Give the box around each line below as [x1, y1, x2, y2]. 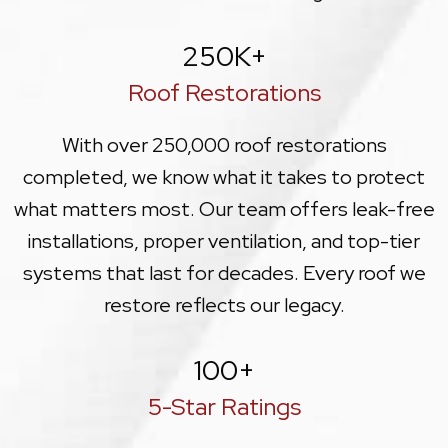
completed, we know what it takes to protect [23, 163, 425, 190]
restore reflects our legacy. [103, 291, 345, 318]
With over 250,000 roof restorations [61, 131, 387, 158]
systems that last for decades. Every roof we [22, 259, 426, 286]
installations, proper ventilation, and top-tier [28, 227, 420, 254]
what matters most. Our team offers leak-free [13, 195, 435, 222]
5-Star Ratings [147, 390, 301, 422]
